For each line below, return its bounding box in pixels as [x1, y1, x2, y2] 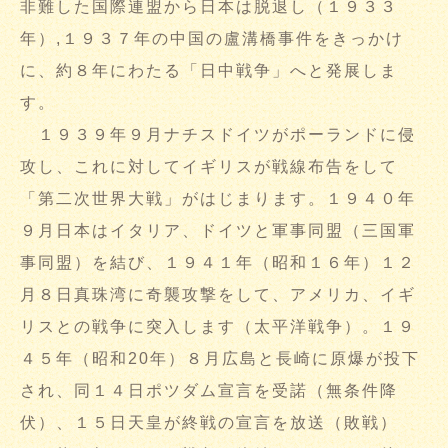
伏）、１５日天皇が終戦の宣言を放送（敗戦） [20, 414, 398, 432]
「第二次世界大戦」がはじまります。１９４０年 [20, 190, 416, 208]
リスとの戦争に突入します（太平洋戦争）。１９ [20, 318, 416, 336]
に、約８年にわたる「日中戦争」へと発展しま [20, 62, 398, 80]
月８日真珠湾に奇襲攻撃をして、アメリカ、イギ [20, 286, 416, 304]
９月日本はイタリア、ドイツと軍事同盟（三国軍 [20, 222, 416, 240]
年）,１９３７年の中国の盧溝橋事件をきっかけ [20, 30, 404, 48]
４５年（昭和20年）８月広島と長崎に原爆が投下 [20, 350, 420, 368]
